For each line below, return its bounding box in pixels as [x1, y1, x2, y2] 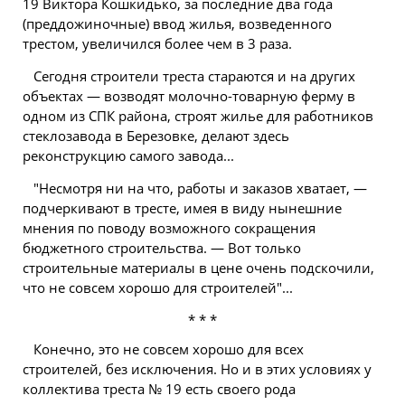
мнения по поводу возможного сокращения [23, 219, 316, 237]
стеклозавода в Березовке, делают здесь [23, 127, 289, 145]
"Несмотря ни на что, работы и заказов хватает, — [33, 179, 367, 197]
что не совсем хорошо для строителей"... [23, 278, 293, 297]
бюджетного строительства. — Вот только [23, 239, 301, 257]
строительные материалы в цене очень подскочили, [23, 259, 374, 277]
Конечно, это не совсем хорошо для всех [33, 340, 304, 358]
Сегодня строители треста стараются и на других [33, 67, 355, 85]
